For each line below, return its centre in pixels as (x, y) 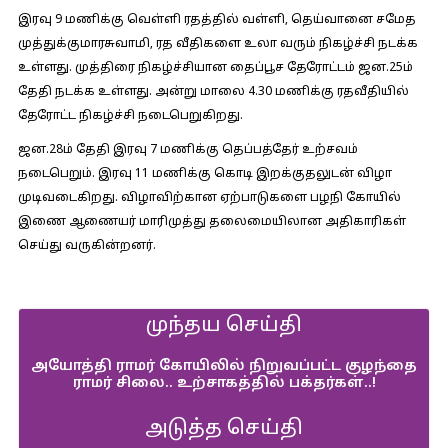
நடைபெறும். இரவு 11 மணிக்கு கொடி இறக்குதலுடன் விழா (204, 174)
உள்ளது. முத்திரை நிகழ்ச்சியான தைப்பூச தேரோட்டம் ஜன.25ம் (215, 68)
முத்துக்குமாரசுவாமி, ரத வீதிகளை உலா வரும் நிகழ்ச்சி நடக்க (217, 44)
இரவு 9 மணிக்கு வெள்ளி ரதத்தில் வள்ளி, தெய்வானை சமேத (216, 20)
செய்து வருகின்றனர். (86, 246)
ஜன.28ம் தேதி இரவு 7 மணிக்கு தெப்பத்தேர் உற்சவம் (187, 150)
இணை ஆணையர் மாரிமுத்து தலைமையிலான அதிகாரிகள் (211, 222)
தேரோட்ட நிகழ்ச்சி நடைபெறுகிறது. (130, 116)
